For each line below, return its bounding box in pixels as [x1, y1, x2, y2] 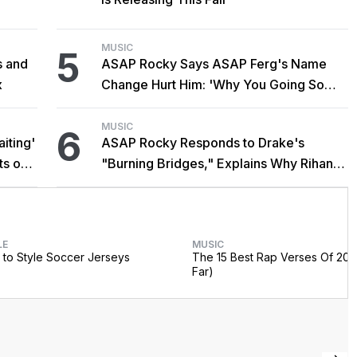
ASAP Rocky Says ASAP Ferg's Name [101, 56, 328, 73]
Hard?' [101, 97, 142, 114]
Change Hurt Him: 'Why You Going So [101, 76, 325, 93]
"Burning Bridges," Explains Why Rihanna [101, 155, 348, 172]
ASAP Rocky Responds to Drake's [101, 135, 305, 151]
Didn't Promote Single [101, 176, 233, 193]
